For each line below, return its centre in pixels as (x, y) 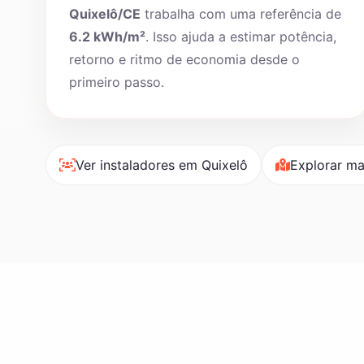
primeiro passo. (117, 82)
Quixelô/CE (105, 14)
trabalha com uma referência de (241, 14)
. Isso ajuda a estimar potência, (241, 37)
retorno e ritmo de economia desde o (184, 59)
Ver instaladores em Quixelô (162, 165)
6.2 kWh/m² (107, 37)
